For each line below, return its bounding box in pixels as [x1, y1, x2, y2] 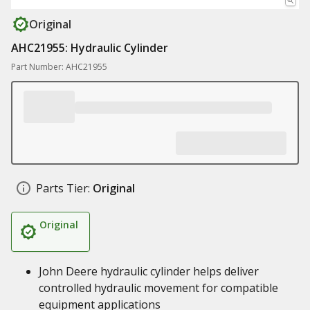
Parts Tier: [36, 181, 90, 196]
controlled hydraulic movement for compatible [39, 280, 278, 295]
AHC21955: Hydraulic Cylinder [11, 40, 168, 55]
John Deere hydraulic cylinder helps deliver [39, 264, 259, 279]
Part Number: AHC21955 [11, 61, 107, 73]
